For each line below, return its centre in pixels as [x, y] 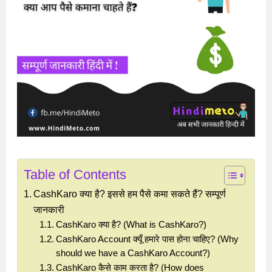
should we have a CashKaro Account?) [133, 253]
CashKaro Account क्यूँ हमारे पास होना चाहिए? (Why [147, 239]
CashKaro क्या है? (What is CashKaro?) [131, 224]
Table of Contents [75, 174]
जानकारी [49, 209]
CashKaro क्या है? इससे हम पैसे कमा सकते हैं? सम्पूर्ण [130, 193]
